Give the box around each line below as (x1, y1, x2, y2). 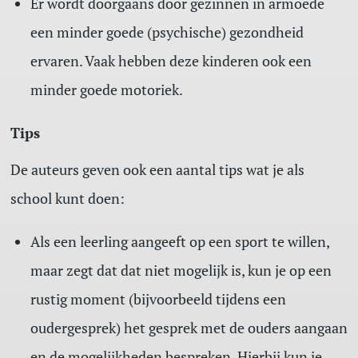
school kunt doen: (10, 189, 125, 209)
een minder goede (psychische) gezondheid (30, 22, 304, 42)
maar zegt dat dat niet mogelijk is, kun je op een (30, 261, 332, 280)
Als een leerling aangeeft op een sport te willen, (30, 232, 329, 252)
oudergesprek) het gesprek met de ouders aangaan (30, 318, 348, 338)
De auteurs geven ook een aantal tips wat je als (10, 160, 304, 180)
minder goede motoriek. (30, 80, 183, 100)
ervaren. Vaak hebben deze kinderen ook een (30, 51, 312, 71)
